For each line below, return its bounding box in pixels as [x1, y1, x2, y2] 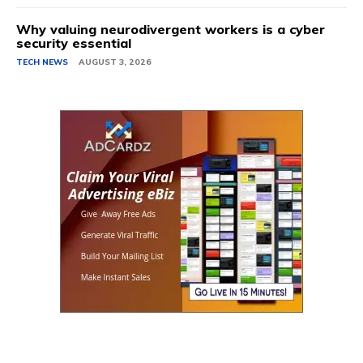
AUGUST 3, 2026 [79, 57, 152, 68]
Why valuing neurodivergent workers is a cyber [16, 21, 325, 38]
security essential [16, 35, 131, 52]
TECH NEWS [16, 57, 68, 68]
